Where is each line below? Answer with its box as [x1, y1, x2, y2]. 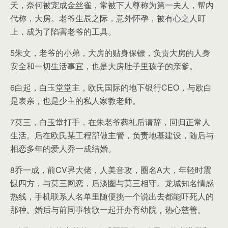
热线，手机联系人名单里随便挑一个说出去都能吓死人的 [10, 190, 214, 202]
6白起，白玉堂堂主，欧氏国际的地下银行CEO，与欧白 [10, 81, 212, 93]
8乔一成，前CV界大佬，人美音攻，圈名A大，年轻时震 [10, 164, 211, 176]
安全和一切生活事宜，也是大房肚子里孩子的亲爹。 [10, 60, 197, 72]
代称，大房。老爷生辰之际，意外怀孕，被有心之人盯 [10, 12, 206, 24]
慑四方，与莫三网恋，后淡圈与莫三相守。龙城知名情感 [10, 177, 214, 189]
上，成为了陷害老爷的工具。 [10, 25, 116, 37]
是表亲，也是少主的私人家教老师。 [10, 95, 140, 106]
